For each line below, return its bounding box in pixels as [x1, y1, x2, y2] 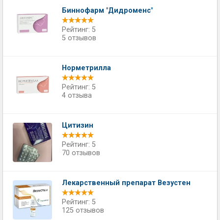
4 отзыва [62, 91, 92, 100]
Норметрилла [62, 64, 111, 72]
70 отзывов [62, 149, 100, 157]
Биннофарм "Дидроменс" [62, 6, 153, 15]
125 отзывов [62, 206, 104, 215]
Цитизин [62, 121, 93, 130]
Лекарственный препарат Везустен [62, 179, 191, 187]
